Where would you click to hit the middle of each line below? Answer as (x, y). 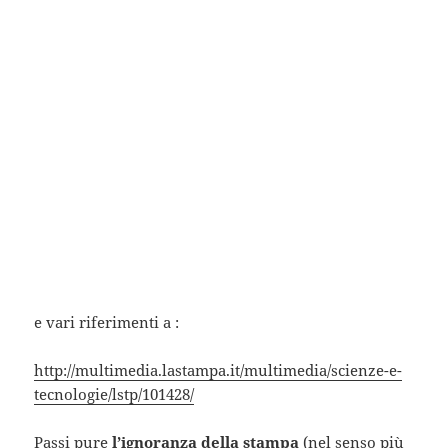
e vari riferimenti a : (107, 322)
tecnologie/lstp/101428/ (114, 394)
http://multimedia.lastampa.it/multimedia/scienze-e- (218, 370)
